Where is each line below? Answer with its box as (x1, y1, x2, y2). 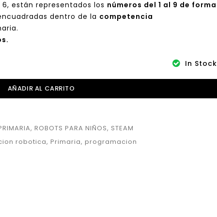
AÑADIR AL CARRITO (7, 84, 75, 93)
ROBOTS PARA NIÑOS (34, 124, 108, 133)
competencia (99, 12, 154, 21)
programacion (85, 137, 138, 146)
